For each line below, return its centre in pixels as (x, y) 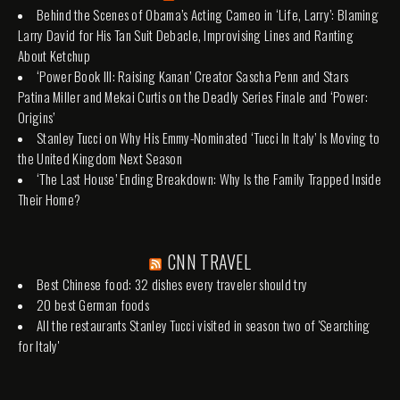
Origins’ (37, 117)
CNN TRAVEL (209, 261)
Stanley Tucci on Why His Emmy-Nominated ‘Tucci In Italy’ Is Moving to (208, 137)
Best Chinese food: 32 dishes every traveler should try (172, 283)
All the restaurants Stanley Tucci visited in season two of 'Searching (204, 325)
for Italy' (38, 345)
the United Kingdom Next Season (100, 158)
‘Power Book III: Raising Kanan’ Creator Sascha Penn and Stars (193, 75)
